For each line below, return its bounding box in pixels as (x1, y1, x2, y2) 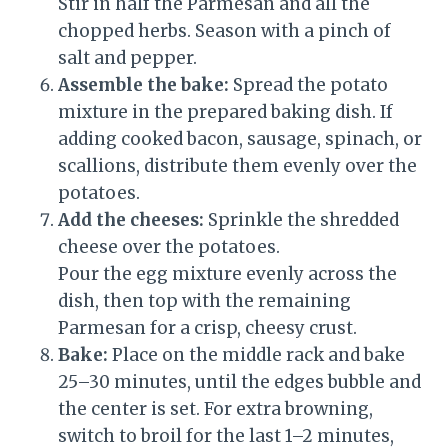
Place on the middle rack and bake (108, 344, 405, 367)
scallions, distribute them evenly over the (58, 155, 417, 178)
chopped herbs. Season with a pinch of (58, 20, 391, 43)
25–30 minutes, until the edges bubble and (58, 371, 421, 394)
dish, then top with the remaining (58, 290, 351, 313)
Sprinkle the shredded (204, 209, 399, 232)
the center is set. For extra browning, (58, 398, 373, 421)
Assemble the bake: (58, 74, 229, 97)
